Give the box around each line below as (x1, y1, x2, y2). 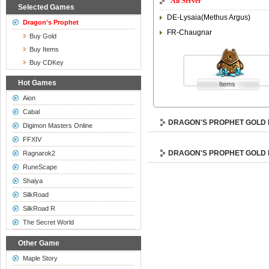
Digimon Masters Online (22, 122, 92, 129)
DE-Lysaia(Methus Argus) (167, 13, 250, 22)
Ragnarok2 (22, 150, 55, 157)
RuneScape (22, 163, 57, 171)
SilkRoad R (22, 205, 55, 212)
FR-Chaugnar (167, 28, 212, 37)
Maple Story (22, 255, 58, 262)
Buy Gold (29, 32, 56, 40)
